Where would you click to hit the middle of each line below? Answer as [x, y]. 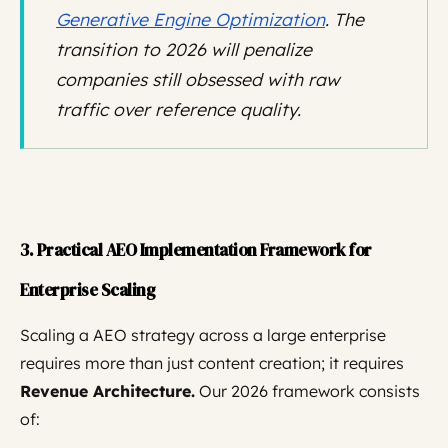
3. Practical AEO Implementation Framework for [196, 249]
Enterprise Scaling [87, 289]
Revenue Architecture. [107, 390]
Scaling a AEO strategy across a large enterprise [203, 334]
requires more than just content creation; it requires [212, 362]
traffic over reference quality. [178, 108]
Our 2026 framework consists [307, 390]
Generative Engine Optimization [190, 18]
